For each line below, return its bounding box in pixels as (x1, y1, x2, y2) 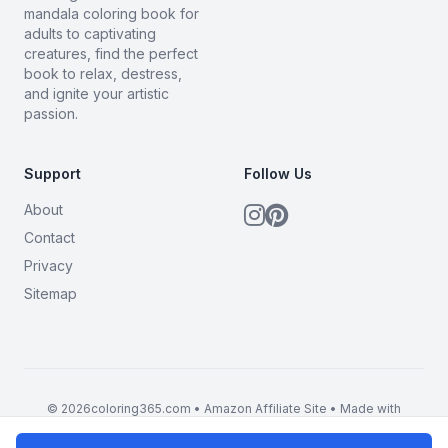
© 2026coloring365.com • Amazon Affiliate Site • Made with (47, 400, 401, 416)
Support (24, 164, 81, 182)
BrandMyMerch (179, 416, 269, 432)
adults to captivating (24, 24, 156, 42)
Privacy (24, 256, 73, 274)
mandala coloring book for (24, 4, 199, 22)
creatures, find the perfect (24, 44, 198, 62)
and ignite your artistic (24, 84, 169, 102)
